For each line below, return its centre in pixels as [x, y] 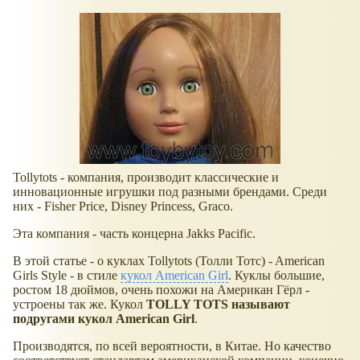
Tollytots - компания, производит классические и [146, 177]
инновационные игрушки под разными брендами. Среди [170, 191]
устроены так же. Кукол [80, 304]
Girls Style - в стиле [67, 275]
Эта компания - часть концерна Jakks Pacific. [134, 233]
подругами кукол [64, 318]
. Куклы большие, [276, 275]
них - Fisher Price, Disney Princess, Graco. [123, 206]
